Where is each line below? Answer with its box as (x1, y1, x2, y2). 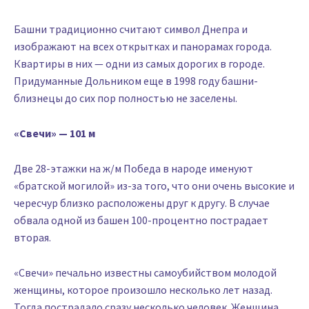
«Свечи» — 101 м (14, 126, 95, 140)
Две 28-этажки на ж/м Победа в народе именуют (14, 161, 253, 175)
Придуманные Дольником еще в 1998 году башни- (14, 73, 258, 88)
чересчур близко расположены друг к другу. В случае (14, 195, 270, 210)
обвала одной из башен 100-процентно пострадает (14, 212, 268, 227)
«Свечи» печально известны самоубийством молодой (14, 265, 277, 279)
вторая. (14, 230, 53, 244)
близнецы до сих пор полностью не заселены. (14, 90, 237, 105)
